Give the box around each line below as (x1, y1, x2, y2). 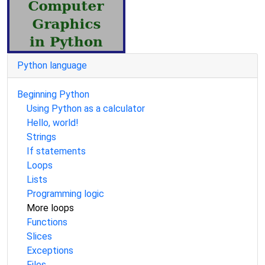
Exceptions (27, 245, 73, 256)
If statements (27, 146, 86, 157)
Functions (27, 216, 67, 228)
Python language (17, 60, 87, 71)
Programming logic (27, 188, 104, 199)
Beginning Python (17, 89, 89, 100)
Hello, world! (27, 117, 79, 128)
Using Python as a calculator (27, 103, 145, 114)
